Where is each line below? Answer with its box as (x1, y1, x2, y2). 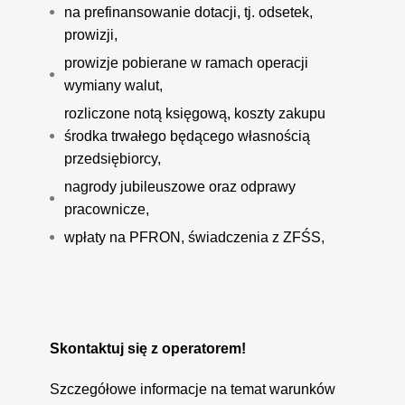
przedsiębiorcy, (64, 150, 162, 166)
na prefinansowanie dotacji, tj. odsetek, (64, 4, 314, 20)
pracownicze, (64, 201, 150, 217)
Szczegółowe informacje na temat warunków (50, 381, 336, 397)
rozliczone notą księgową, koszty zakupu (64, 105, 326, 121)
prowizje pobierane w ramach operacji (64, 54, 309, 71)
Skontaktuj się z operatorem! (50, 340, 247, 356)
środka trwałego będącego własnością (64, 127, 311, 144)
